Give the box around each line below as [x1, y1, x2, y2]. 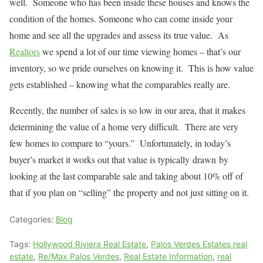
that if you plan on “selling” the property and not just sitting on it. [9, 186, 252, 198]
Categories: [9, 214, 56, 224]
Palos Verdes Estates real [151, 239, 247, 249]
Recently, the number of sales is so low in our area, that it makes [9, 104, 245, 116]
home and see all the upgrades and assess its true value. [9, 29, 213, 41]
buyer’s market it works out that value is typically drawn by [9, 153, 228, 166]
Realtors [9, 45, 40, 58]
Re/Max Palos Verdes [38, 251, 119, 261]
